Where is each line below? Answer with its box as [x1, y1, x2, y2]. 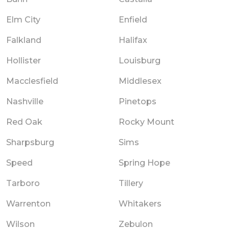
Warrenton [6, 198, 51, 209]
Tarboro [6, 178, 40, 188]
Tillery [119, 178, 143, 188]
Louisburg [119, 55, 161, 65]
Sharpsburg [6, 137, 54, 147]
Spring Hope [119, 157, 170, 168]
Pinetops [119, 96, 156, 106]
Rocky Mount [119, 117, 174, 127]
